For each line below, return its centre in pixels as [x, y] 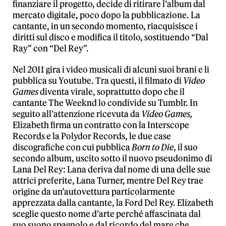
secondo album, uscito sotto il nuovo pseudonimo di [112, 158]
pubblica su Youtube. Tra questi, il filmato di [98, 81]
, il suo [186, 147]
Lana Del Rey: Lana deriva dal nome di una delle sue [111, 169]
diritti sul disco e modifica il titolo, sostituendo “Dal [110, 37]
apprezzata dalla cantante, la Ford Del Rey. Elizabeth [113, 203]
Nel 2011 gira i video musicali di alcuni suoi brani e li [111, 70]
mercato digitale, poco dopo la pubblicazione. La [106, 15]
